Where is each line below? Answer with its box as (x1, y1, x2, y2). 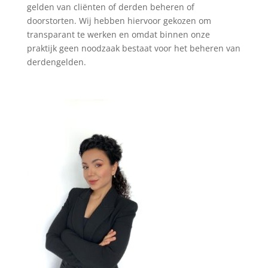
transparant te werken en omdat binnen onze (26, 29, 210, 40)
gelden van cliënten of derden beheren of (26, 1, 194, 13)
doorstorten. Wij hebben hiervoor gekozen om (26, 15, 211, 26)
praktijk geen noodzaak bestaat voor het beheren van (26, 42, 240, 54)
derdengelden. (26, 56, 86, 68)
